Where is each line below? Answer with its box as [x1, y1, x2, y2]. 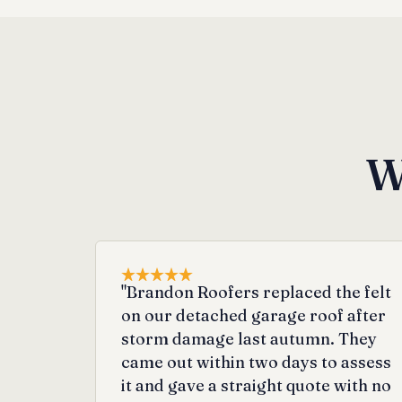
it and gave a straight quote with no [120, 374, 391, 396]
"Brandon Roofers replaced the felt [120, 281, 391, 302]
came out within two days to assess [120, 351, 391, 372]
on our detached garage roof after [120, 304, 386, 326]
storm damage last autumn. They [120, 328, 377, 349]
